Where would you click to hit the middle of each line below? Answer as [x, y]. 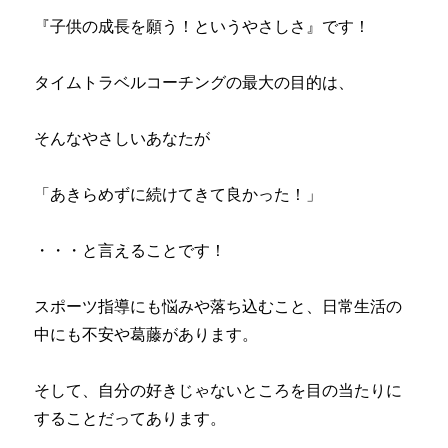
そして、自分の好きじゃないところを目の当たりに [218, 389]
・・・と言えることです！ [130, 249]
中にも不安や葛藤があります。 [146, 333]
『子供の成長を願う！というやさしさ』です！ [202, 25]
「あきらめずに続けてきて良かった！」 [178, 193]
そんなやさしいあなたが [122, 137]
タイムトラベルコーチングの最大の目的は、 [194, 81]
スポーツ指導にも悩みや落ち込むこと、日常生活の [218, 305]
